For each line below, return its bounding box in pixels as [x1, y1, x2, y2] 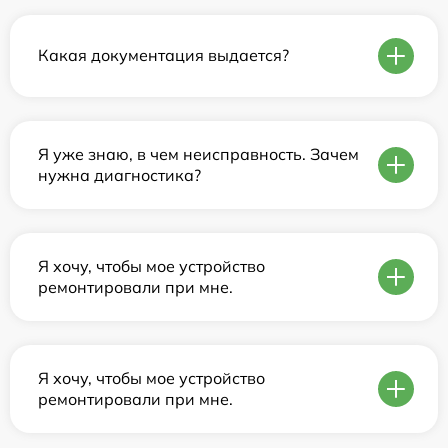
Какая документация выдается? [38, 45, 289, 66]
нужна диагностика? [38, 164, 201, 185]
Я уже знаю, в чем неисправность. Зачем [38, 143, 359, 164]
